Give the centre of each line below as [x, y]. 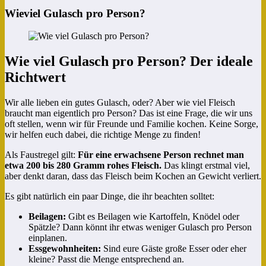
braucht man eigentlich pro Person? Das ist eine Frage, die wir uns [129, 113]
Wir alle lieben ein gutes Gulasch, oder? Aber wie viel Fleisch [120, 103]
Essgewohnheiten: [65, 249]
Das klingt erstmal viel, [206, 166]
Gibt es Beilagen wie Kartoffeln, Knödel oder [153, 217]
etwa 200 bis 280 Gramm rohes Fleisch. [83, 166]
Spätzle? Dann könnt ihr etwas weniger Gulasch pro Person [140, 227]
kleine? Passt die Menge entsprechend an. [106, 259]
